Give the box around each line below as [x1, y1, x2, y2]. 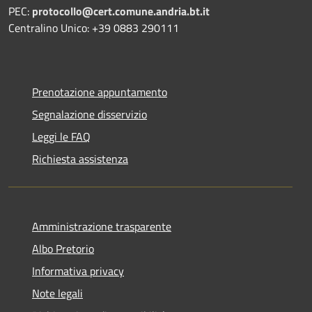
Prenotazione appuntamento [32, 83, 167, 100]
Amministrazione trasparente [32, 217, 171, 235]
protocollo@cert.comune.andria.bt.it [32, 2, 210, 19]
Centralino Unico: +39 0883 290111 [8, 19, 179, 36]
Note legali [32, 284, 83, 302]
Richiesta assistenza [32, 150, 128, 167]
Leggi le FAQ [32, 127, 91, 145]
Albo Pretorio [32, 240, 94, 257]
